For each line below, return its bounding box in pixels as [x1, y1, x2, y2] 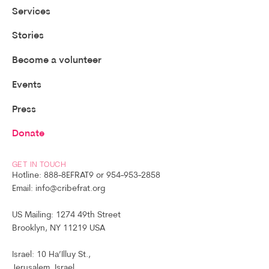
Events [11, 80, 41, 90]
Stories [11, 31, 44, 41]
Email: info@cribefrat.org [11, 184, 105, 193]
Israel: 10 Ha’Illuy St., [11, 250, 91, 259]
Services [11, 7, 50, 17]
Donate [11, 129, 44, 139]
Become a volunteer [11, 56, 101, 66]
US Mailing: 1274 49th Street [11, 211, 121, 219]
